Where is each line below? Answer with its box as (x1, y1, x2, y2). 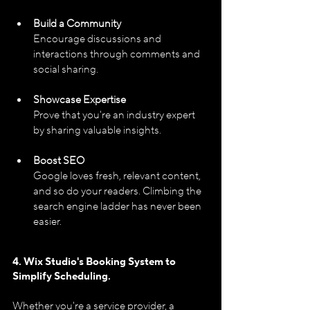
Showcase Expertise (33, 93, 126, 107)
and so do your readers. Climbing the (33, 184, 203, 198)
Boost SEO (33, 154, 84, 167)
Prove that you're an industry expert (33, 108, 197, 122)
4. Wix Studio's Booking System (12, 255, 165, 268)
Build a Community (33, 17, 121, 30)
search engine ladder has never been (33, 199, 203, 213)
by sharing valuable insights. (33, 123, 161, 137)
